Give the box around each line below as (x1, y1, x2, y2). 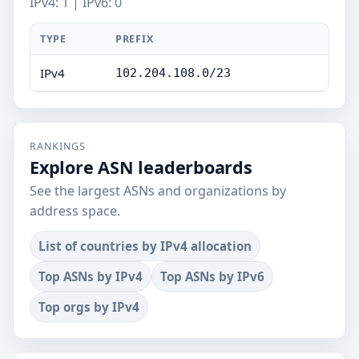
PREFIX (115, 32, 154, 46)
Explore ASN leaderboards (30, 155, 252, 179)
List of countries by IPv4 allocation (38, 238, 252, 254)
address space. (30, 202, 120, 220)
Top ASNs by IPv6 (160, 268, 264, 284)
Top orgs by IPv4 (38, 299, 139, 315)
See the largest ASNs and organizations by (30, 182, 286, 200)
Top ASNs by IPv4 (38, 268, 143, 284)
